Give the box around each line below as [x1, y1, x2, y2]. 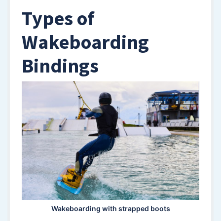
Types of [22, 5, 94, 31]
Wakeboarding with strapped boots [51, 204, 170, 213]
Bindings [22, 53, 99, 78]
